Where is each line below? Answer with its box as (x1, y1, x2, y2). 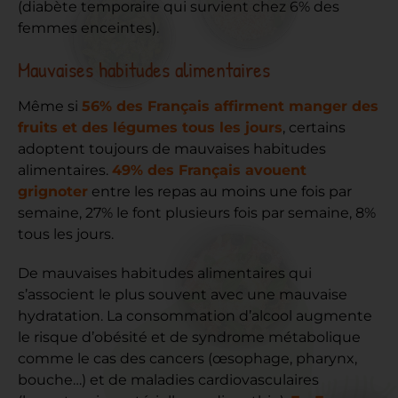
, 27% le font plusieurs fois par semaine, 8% (79, 203, 376, 221)
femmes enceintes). (18, 19, 159, 36)
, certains (283, 118, 346, 136)
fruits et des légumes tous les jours (18, 118, 283, 136)
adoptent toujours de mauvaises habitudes (18, 139, 326, 157)
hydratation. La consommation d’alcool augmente (18, 306, 372, 324)
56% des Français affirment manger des (82, 97, 378, 115)
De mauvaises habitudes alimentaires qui (18, 264, 312, 282)
